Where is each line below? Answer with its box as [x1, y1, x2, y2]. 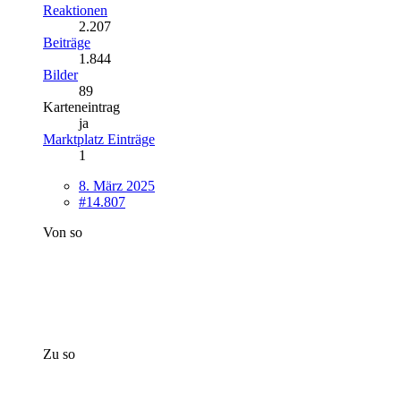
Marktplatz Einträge [43, 132, 155, 148]
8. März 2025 [79, 178, 155, 194]
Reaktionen [43, 3, 107, 19]
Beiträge [43, 35, 90, 51]
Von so [43, 225, 82, 241]
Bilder [43, 67, 78, 83]
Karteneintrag [43, 99, 120, 115]
